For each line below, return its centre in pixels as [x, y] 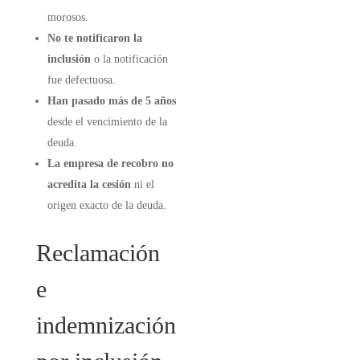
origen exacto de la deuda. [106, 205]
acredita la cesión [89, 184]
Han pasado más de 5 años [111, 101]
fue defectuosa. [81, 80]
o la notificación [129, 59]
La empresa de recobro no [110, 164]
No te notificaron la [94, 38]
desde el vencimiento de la [107, 122]
